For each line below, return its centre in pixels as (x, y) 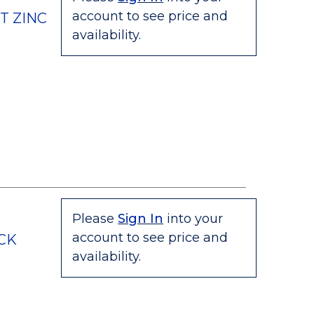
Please (94, 219)
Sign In (141, 219)
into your (195, 219)
